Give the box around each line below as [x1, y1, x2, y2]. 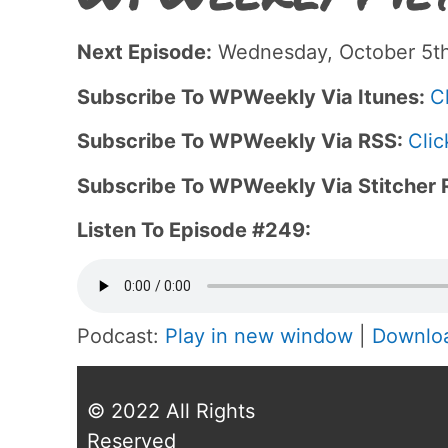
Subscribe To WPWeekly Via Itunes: [77, 84, 430, 109]
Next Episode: [77, 40, 212, 65]
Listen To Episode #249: [77, 217, 311, 242]
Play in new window [165, 324, 353, 349]
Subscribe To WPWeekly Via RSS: [77, 129, 408, 154]
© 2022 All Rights [87, 398, 255, 423]
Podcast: [77, 324, 165, 349]
